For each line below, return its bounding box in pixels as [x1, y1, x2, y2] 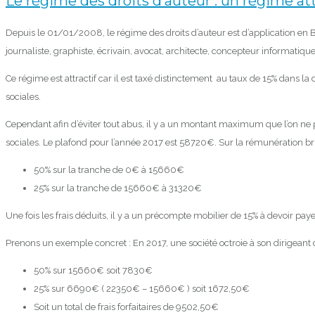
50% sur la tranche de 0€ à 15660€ [34, 165, 184, 176]
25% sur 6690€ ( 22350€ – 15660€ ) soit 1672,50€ [34, 283, 250, 295]
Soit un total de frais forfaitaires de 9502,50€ [34, 302, 219, 313]
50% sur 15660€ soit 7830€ [34, 265, 153, 276]
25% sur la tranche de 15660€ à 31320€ [34, 183, 202, 194]
